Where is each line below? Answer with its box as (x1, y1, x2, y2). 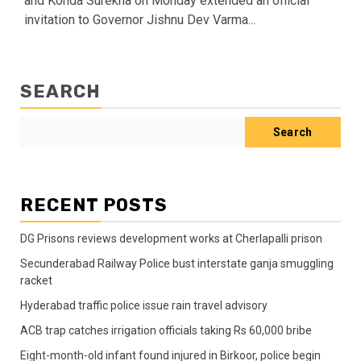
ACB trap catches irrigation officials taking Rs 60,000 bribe (20, 323, 312, 337)
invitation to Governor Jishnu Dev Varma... (24, 11, 255, 27)
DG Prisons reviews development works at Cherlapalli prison (20, 231, 322, 245)
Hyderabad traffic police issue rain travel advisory (20, 298, 268, 312)
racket (20, 273, 52, 287)
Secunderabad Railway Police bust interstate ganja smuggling (20, 256, 334, 270)
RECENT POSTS (20, 193, 168, 216)
